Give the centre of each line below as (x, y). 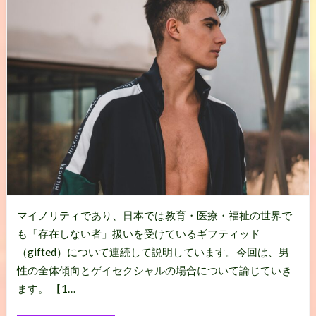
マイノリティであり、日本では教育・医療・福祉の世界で (154, 215)
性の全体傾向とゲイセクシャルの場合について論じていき (154, 271)
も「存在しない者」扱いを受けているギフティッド (138, 234)
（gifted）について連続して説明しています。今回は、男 (153, 252)
